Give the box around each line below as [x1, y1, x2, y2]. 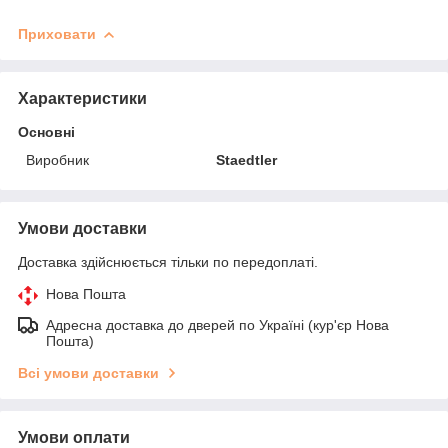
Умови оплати [18, 429, 130, 446]
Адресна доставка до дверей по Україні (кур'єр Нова [46, 317, 389, 333]
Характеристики [18, 90, 147, 107]
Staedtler [216, 152, 278, 168]
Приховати [18, 26, 96, 42]
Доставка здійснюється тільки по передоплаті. [18, 254, 318, 270]
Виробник [26, 152, 89, 168]
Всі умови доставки [18, 365, 159, 381]
